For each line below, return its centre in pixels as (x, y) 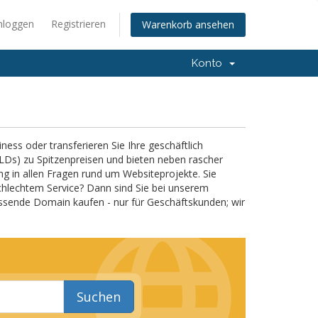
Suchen (99, 297)
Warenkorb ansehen (188, 25)
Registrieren (78, 24)
